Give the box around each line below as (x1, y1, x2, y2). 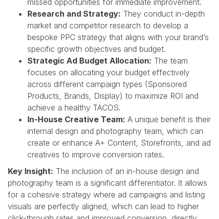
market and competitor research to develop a (27, 20, 188, 30)
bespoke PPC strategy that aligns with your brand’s (27, 32, 209, 42)
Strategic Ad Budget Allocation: (27, 55, 152, 66)
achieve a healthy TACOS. (27, 102, 121, 112)
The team (152, 55, 188, 66)
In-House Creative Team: (27, 114, 125, 124)
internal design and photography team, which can (27, 126, 203, 136)
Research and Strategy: (27, 8, 121, 19)
